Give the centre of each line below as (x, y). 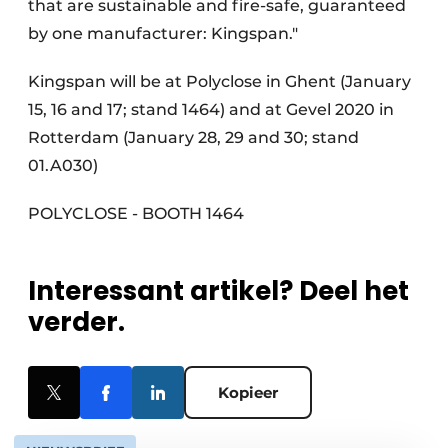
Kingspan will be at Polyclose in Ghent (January (219, 82)
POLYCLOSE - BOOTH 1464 (136, 214)
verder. (76, 322)
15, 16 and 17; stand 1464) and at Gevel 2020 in (211, 110)
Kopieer (248, 393)
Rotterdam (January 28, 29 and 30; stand (193, 138)
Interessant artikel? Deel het (218, 291)
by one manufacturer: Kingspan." (163, 34)
